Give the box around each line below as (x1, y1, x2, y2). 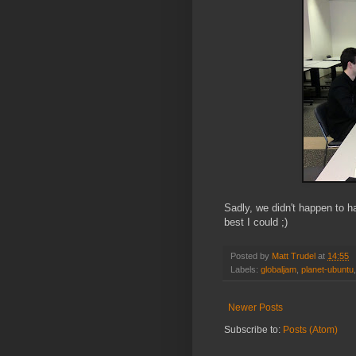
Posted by (230, 251, 272, 261)
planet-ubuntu (301, 265, 354, 275)
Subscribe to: (224, 324, 283, 336)
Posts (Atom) (283, 324, 338, 336)
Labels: (230, 265, 261, 275)
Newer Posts (228, 302, 283, 314)
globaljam (261, 265, 296, 275)
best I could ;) (224, 216, 288, 229)
